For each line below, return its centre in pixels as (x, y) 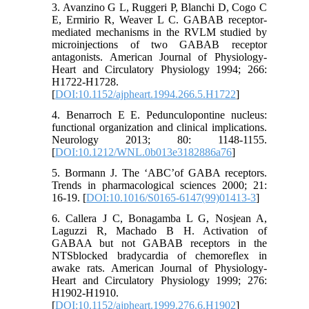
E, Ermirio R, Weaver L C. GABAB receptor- (159, 19)
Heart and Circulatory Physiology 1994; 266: (159, 69)
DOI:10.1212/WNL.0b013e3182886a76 (144, 152)
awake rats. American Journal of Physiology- (159, 268)
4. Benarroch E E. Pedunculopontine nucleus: (159, 114)
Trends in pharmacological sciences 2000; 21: (159, 185)
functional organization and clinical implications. (159, 127)
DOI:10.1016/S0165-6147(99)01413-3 (171, 197)
